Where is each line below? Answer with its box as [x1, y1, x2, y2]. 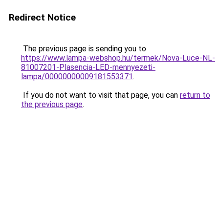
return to [180, 90, 210, 100]
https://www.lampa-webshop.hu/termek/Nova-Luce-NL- [21, 53, 215, 63]
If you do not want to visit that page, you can [21, 90, 180, 100]
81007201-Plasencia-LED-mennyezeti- [21, 63, 155, 72]
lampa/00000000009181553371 [21, 72, 133, 81]
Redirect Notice [9, 12, 76, 23]
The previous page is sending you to [21, 44, 146, 53]
